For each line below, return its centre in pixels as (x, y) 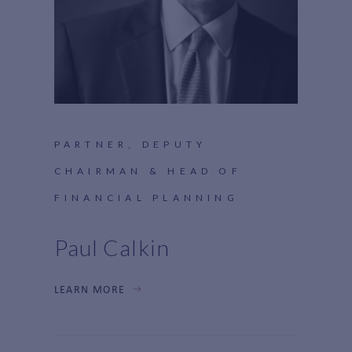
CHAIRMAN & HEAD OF (148, 170)
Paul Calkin (112, 247)
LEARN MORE (90, 290)
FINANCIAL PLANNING (146, 197)
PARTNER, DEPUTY (130, 144)
